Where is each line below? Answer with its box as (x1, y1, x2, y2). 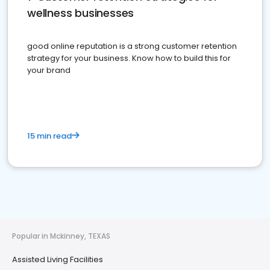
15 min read (27, 130, 72, 142)
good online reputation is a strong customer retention (27, 40, 237, 52)
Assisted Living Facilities (12, 254, 103, 265)
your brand (27, 64, 71, 76)
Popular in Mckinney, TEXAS (12, 231, 110, 241)
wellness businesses (27, 5, 134, 20)
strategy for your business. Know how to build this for (27, 52, 231, 64)
